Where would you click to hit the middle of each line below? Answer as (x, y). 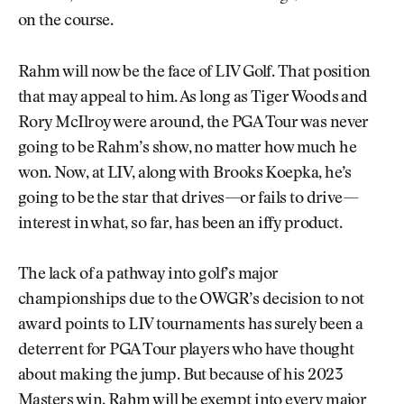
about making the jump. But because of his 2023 (181, 376)
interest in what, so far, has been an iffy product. (180, 224)
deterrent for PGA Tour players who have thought (186, 351)
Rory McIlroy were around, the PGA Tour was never (193, 123)
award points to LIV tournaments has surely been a (191, 326)
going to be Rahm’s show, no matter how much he (188, 148)
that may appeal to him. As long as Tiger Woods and (193, 98)
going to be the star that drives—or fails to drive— (188, 199)
